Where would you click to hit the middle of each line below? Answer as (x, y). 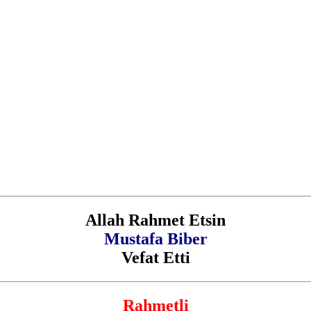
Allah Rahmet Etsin (155, 220)
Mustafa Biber (155, 238)
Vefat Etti (155, 257)
